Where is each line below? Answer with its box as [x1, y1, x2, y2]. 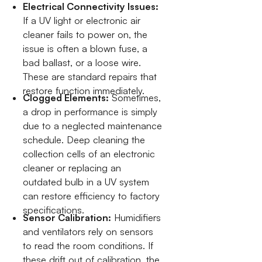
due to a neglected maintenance [23, 120, 163, 132]
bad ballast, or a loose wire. [23, 56, 142, 68]
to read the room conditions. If [23, 239, 154, 251]
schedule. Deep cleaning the [23, 134, 146, 146]
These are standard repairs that [23, 70, 157, 82]
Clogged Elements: [23, 92, 109, 104]
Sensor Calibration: [23, 211, 112, 223]
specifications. [23, 204, 85, 216]
